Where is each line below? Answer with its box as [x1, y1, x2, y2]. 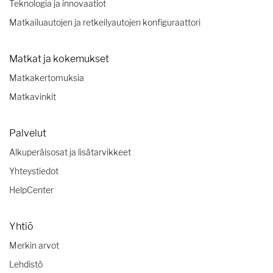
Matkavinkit [9, 91, 56, 102]
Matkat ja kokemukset [9, 52, 109, 65]
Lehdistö [9, 258, 43, 269]
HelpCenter [9, 184, 54, 195]
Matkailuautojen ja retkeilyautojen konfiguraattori [9, 16, 200, 27]
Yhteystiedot [9, 165, 58, 176]
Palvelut [9, 127, 46, 139]
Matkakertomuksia [9, 72, 84, 83]
